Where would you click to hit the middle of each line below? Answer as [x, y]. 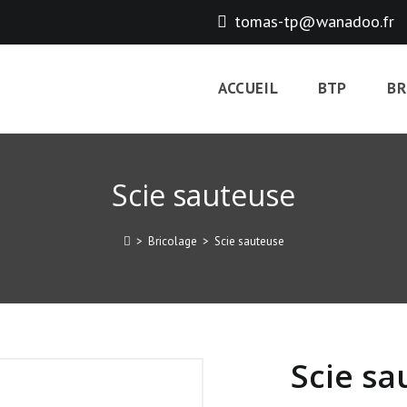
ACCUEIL [248, 88]
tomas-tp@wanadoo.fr [314, 21]
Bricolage [172, 241]
